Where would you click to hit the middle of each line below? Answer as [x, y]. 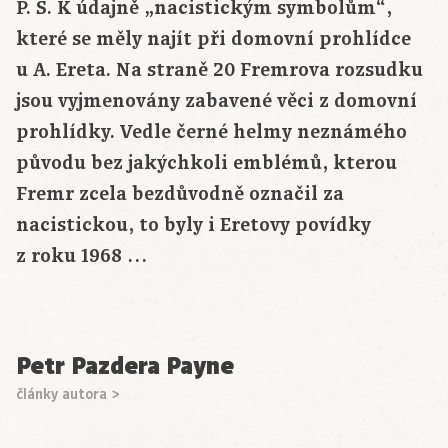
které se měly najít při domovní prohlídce [213, 39]
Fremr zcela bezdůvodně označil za [180, 194]
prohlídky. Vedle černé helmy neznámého [211, 132]
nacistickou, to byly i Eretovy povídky [193, 225]
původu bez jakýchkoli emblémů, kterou [206, 163]
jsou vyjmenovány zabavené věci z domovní [216, 101]
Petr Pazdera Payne [125, 366]
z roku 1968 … [82, 256]
